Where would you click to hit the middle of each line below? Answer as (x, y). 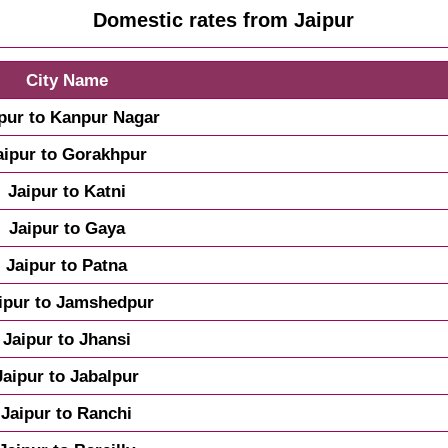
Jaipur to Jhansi (66, 339)
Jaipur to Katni (66, 191)
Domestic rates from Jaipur (224, 20)
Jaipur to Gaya (66, 228)
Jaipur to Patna (67, 265)
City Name (66, 80)
